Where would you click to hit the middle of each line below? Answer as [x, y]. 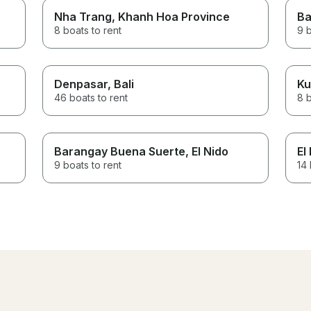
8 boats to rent [88, 30]
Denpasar [81, 84]
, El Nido [207, 151]
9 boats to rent [88, 165]
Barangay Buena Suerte [120, 151]
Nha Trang [83, 16]
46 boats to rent [91, 97]
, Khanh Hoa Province [171, 16]
